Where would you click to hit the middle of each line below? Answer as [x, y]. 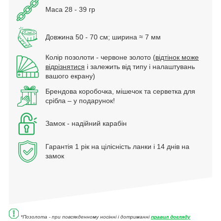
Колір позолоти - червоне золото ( [100, 57]
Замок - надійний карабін [86, 123]
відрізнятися [65, 66]
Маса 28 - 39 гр [70, 9]
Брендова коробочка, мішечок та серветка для [120, 91]
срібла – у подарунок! [80, 100]
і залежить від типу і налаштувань [140, 66]
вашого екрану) [70, 76]
